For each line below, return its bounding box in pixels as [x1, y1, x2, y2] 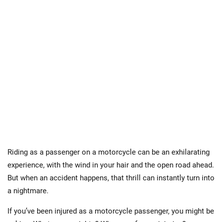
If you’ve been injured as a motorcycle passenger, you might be [7, 206, 214, 216]
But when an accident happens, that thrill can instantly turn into [7, 173, 215, 182]
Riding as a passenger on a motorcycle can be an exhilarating [7, 147, 210, 157]
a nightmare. [7, 186, 49, 195]
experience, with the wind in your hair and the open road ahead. [7, 160, 214, 169]
